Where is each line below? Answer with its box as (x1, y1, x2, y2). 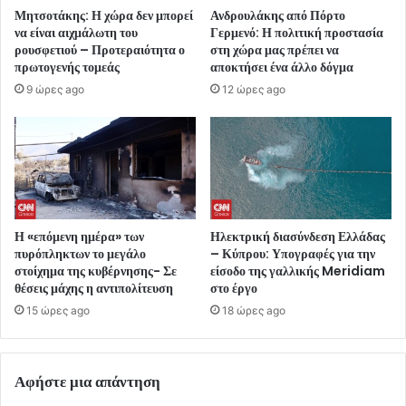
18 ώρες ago (222, 303, 285, 317)
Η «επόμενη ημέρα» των (14, 227, 144, 246)
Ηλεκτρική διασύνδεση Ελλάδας (210, 227, 385, 246)
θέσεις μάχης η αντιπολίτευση (14, 278, 173, 297)
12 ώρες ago (222, 82, 285, 97)
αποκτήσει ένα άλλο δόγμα (210, 58, 353, 77)
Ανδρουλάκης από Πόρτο (210, 6, 345, 25)
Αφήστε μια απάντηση (14, 370, 160, 392)
